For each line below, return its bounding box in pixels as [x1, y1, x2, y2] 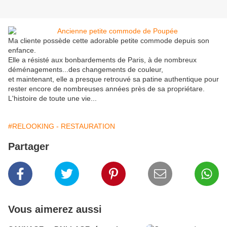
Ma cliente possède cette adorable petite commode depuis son [8, 36, 209, 45]
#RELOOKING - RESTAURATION [8, 122, 115, 131]
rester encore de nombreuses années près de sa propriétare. [8, 85, 205, 93]
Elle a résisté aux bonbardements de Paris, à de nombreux [8, 56, 197, 64]
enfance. [8, 46, 36, 55]
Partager [8, 141, 49, 153]
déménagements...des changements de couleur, [8, 65, 163, 74]
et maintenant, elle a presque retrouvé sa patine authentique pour [8, 75, 219, 84]
